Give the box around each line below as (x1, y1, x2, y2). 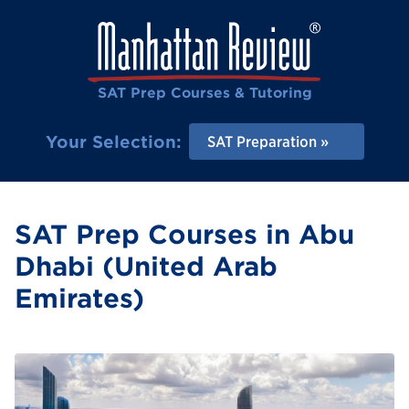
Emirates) (15, 284, 144, 314)
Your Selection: (45, 131, 182, 152)
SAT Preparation (206, 133, 317, 150)
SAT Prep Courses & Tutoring (97, 85, 312, 100)
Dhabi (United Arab (15, 252, 278, 282)
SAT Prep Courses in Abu (15, 220, 354, 250)
